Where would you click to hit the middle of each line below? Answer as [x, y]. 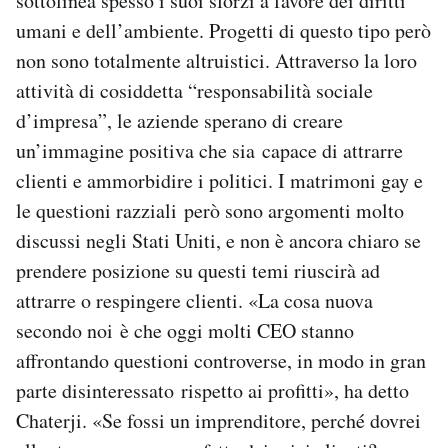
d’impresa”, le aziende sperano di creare [179, 121]
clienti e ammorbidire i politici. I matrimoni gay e [219, 181]
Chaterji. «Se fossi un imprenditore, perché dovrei [218, 421]
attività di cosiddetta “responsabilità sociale [194, 91]
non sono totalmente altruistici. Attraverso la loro [216, 61]
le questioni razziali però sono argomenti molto [210, 211]
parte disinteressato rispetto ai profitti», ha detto [212, 391]
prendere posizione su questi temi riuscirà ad [198, 271]
